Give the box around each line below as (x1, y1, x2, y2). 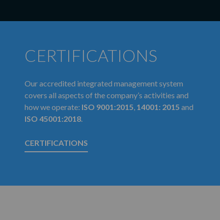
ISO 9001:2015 (82, 102, 134, 111)
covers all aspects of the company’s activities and (25, 90, 189, 100)
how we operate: (25, 102, 82, 111)
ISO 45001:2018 (25, 113, 81, 123)
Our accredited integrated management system (25, 78, 183, 88)
